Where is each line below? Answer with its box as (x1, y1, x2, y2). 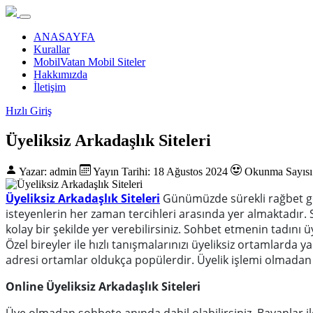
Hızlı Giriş (6, 105, 52, 117)
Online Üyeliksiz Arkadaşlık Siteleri (6, 278, 201, 294)
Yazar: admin (17, 165, 80, 177)
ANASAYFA (34, 31, 95, 43)
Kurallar (34, 43, 70, 55)
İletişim (34, 81, 66, 93)
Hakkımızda (34, 68, 87, 80)
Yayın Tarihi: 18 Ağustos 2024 (91, 165, 231, 177)
